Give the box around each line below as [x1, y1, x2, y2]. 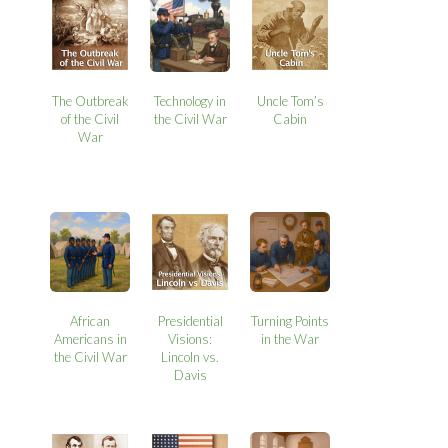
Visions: [168, 330, 213, 347]
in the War [261, 330, 320, 347]
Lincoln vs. [161, 348, 220, 365]
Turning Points [251, 312, 330, 329]
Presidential [157, 312, 223, 329]
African [70, 312, 111, 329]
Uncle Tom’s [256, 92, 324, 109]
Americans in [53, 330, 127, 347]
